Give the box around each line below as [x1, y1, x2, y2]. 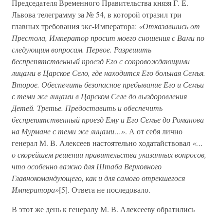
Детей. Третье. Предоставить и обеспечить [12, 103, 163, 113]
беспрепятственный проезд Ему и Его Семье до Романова [12, 114, 204, 125]
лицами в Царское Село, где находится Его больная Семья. [12, 68, 205, 78]
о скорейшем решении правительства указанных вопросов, [12, 149, 206, 160]
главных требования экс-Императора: [12, 21, 139, 31]
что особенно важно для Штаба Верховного [12, 161, 162, 171]
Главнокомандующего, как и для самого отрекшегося [12, 173, 185, 183]
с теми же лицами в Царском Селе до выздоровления [12, 91, 187, 101]
